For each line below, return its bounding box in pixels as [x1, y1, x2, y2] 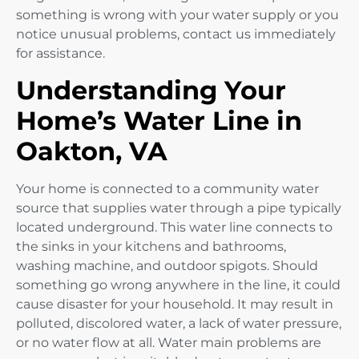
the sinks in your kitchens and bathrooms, [16, 238, 286, 254]
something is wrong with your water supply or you [16, 7, 339, 23]
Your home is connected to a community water [16, 180, 319, 196]
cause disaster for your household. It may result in [16, 296, 333, 312]
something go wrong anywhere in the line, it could [16, 276, 341, 292]
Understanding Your [16, 74, 286, 106]
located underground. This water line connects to [16, 219, 333, 235]
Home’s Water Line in [16, 104, 302, 136]
